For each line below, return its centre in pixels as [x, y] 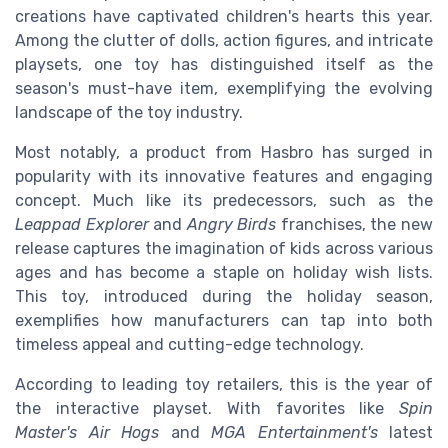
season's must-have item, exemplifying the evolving [224, 89]
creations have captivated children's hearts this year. [224, 17]
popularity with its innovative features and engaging [224, 177]
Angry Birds [231, 225]
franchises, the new [355, 225]
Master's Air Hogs [87, 433]
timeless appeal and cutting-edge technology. [189, 345]
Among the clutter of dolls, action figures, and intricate [224, 41]
